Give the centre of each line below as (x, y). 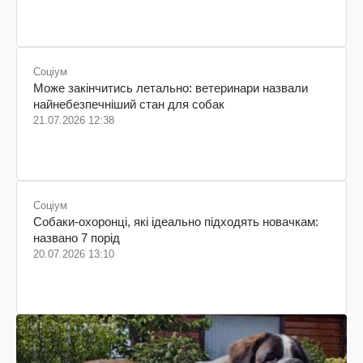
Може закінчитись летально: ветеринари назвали (171, 88)
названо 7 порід (77, 238)
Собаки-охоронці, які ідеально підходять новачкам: (176, 222)
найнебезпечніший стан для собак (129, 105)
